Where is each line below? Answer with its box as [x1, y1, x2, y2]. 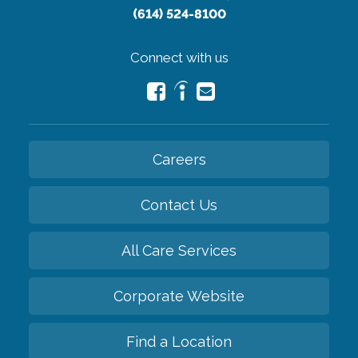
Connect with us [129, 49, 229, 66]
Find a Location [126, 332, 232, 350]
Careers [152, 150, 206, 168]
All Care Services [121, 241, 237, 259]
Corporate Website [113, 287, 245, 304]
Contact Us [141, 196, 217, 213]
